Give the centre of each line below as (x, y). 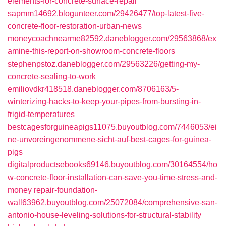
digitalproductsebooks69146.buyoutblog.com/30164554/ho (112, 165)
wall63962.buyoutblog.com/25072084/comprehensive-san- (112, 203)
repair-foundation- (66, 190)
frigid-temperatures (41, 114)
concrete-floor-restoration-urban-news (75, 26)
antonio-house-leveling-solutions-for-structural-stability (104, 215)
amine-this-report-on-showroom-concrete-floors (91, 51)
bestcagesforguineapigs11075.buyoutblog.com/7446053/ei (112, 127)
